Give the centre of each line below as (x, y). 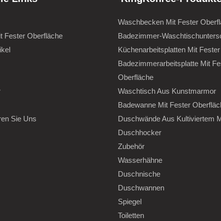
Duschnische (139, 174)
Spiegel (130, 201)
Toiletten (131, 215)
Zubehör (131, 146)
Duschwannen (141, 187)
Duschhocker (140, 132)
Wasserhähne (140, 160)
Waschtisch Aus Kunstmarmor (167, 91)
